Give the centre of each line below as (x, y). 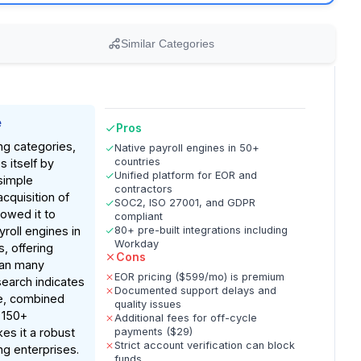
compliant (139, 216)
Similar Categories (168, 44)
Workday (137, 244)
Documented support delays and (196, 290)
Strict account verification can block (205, 345)
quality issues (148, 304)
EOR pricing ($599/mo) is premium (200, 277)
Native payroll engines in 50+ (187, 148)
